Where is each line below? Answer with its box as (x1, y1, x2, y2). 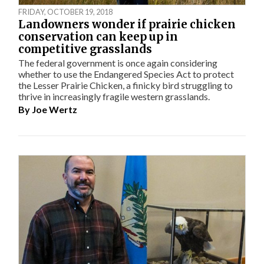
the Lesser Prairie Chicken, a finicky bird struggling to (18, 80, 233, 91)
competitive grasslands (18, 42, 153, 56)
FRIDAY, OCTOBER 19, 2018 (18, 6, 113, 16)
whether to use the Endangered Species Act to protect (18, 68, 235, 80)
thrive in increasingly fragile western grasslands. (18, 91, 210, 103)
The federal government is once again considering (18, 57, 218, 69)
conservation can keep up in (18, 29, 179, 44)
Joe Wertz (32, 104, 78, 115)
